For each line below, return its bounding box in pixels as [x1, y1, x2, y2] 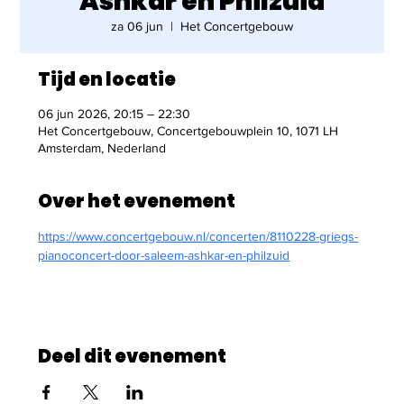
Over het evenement [38, 188, 236, 215]
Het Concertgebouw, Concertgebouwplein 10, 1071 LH [38, 124, 339, 139]
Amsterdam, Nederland [38, 141, 167, 156]
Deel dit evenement [38, 344, 227, 370]
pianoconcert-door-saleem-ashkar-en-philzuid [38, 248, 290, 263]
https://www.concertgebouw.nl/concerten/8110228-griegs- [38, 229, 359, 244]
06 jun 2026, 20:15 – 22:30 [38, 106, 191, 122]
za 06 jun [111, 19, 163, 34]
